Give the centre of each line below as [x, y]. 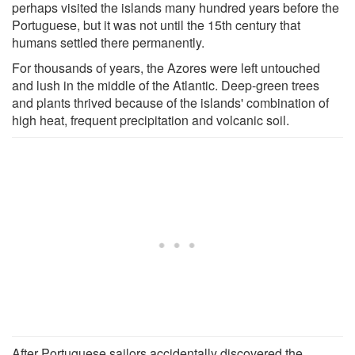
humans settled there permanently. [108, 42]
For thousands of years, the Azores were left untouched [166, 67]
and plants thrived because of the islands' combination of [170, 102]
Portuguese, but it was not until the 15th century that [156, 25]
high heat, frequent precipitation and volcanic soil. [151, 120]
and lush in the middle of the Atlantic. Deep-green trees [166, 85]
